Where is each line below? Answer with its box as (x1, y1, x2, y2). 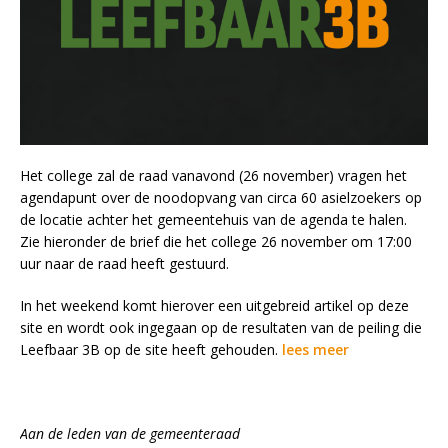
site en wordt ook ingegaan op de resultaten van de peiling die (20, 318, 422, 338)
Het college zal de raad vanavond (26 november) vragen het (20, 166, 407, 186)
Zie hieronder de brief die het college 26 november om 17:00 (20, 232, 412, 252)
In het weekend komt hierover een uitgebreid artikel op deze (20, 296, 409, 316)
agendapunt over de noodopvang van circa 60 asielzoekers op (20, 188, 422, 208)
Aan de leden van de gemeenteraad (20, 424, 240, 444)
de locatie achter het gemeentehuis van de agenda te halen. (20, 210, 407, 230)
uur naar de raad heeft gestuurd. (20, 254, 229, 274)
